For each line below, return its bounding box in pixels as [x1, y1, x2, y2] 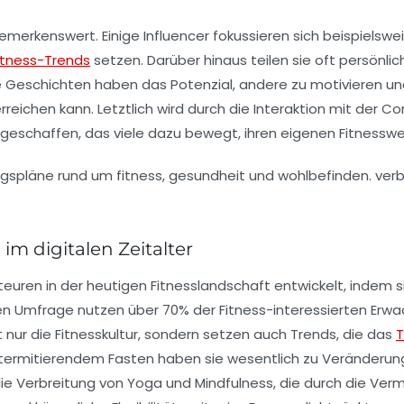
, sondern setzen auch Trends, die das [138, 324, 396, 344]
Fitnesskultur [55, 324, 138, 344]
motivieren [310, 74, 382, 94]
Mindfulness [195, 372, 273, 392]
